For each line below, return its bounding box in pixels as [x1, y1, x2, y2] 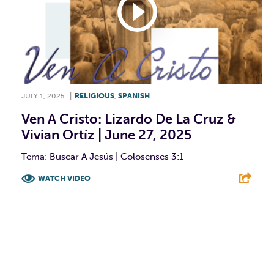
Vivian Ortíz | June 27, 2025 [21, 127, 192, 144]
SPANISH [118, 92, 150, 101]
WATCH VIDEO [38, 174, 91, 183]
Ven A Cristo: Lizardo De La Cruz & [21, 111, 236, 128]
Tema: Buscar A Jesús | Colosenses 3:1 [21, 151, 183, 163]
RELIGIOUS [75, 92, 114, 101]
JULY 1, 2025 [21, 92, 65, 101]
